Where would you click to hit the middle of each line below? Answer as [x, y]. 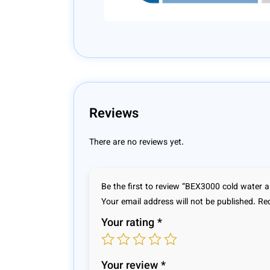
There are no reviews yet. [137, 143]
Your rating [129, 223]
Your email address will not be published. [178, 202]
